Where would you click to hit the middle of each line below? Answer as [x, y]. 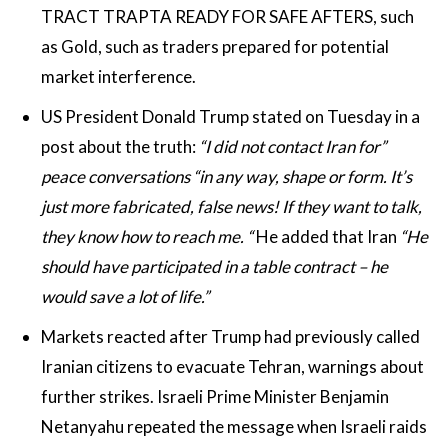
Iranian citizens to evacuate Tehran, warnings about [232, 366]
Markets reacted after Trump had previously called [230, 336]
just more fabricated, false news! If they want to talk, [231, 206]
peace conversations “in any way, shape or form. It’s [226, 176]
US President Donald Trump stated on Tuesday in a [230, 116]
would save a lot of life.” [125, 296]
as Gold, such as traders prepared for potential [215, 46]
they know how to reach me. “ [147, 236]
